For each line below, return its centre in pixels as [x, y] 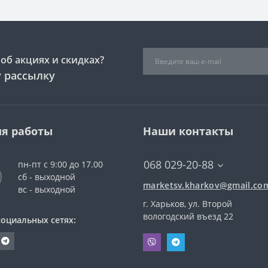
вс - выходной [47, 190]
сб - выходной [47, 177]
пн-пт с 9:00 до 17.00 [60, 165]
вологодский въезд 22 [188, 217]
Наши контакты [188, 131]
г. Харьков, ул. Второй [188, 204]
